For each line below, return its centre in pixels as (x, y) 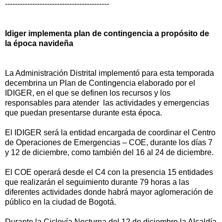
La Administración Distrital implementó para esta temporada (110, 73)
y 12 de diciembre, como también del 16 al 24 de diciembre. (109, 152)
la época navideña (39, 43)
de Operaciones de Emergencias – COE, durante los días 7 (109, 142)
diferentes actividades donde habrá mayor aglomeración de (109, 192)
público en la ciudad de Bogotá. (60, 202)
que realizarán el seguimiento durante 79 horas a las (97, 182)
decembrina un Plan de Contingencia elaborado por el (100, 83)
